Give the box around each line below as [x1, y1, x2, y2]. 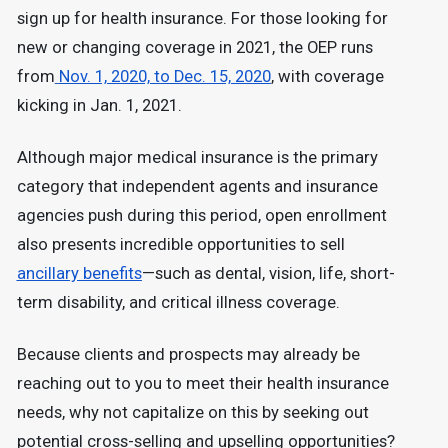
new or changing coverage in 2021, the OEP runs [16, 37, 373, 57]
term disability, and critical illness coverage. [16, 292, 344, 312]
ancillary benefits [16, 263, 142, 283]
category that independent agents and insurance [16, 176, 378, 196]
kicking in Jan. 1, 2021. [16, 95, 182, 115]
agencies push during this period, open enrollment [16, 205, 387, 225]
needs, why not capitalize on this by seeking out [16, 403, 369, 423]
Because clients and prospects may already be [16, 345, 360, 365]
